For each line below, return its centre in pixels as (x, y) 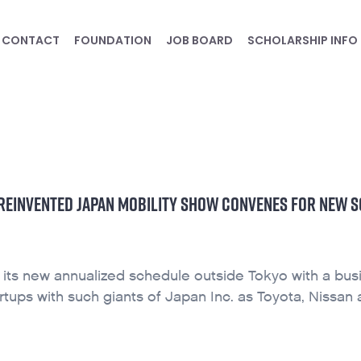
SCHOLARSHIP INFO (302, 40)
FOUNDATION (112, 40)
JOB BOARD (199, 40)
